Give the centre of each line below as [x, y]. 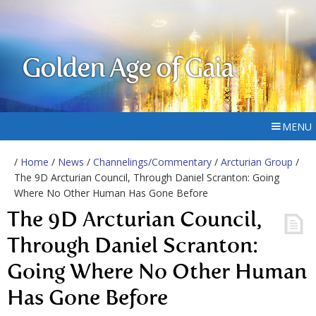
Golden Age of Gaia [128, 70]
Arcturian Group [257, 162]
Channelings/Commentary [152, 162]
